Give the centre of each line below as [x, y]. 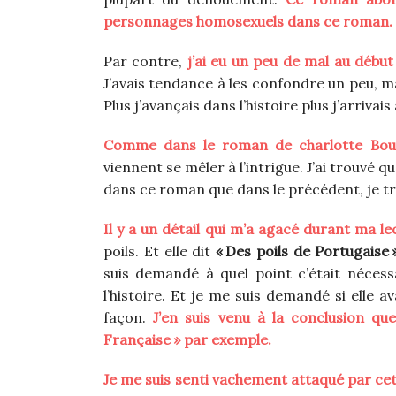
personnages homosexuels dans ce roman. [248, 22]
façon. [125, 318]
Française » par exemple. [187, 340]
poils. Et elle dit [157, 251]
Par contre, [145, 61]
